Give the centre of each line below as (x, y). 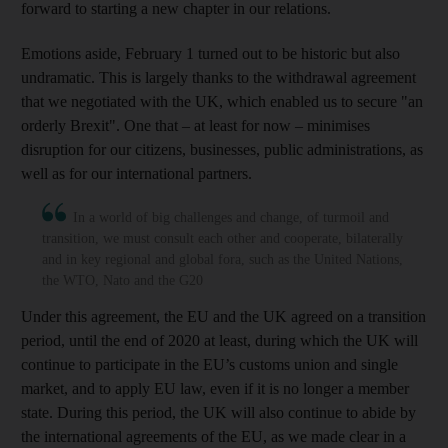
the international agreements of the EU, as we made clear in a (213, 436)
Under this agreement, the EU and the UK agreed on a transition (223, 316)
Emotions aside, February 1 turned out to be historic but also (210, 53)
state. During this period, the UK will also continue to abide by (218, 412)
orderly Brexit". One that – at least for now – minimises (195, 125)
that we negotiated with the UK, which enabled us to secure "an (222, 101)
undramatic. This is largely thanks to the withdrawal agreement (218, 77)
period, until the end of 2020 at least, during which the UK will (219, 340)
